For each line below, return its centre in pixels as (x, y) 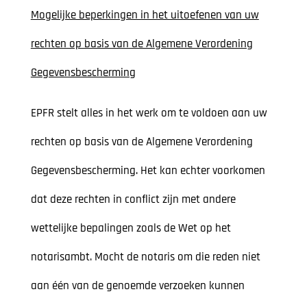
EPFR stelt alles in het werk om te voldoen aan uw (149, 113)
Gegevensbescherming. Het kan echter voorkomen (148, 171)
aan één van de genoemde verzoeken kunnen (137, 286)
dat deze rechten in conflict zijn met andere (133, 200)
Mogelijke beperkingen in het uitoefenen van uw (145, 15)
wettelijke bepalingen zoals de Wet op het (131, 229)
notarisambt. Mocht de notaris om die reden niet (145, 257)
